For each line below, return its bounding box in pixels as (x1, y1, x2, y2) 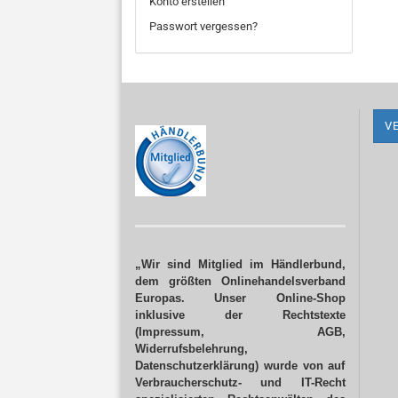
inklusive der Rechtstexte (135, 308, 346, 322)
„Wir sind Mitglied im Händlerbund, (135, 258, 346, 271)
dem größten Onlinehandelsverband (135, 275, 346, 288)
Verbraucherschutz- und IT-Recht (135, 376, 346, 389)
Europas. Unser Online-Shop (135, 291, 346, 305)
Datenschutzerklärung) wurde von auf (135, 359, 346, 372)
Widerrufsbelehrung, (135, 342, 248, 355)
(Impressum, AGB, (135, 325, 346, 338)
